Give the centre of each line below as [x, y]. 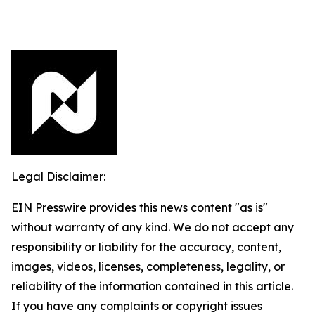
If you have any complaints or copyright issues [137, 306]
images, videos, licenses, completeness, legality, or [148, 266]
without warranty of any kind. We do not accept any [153, 227]
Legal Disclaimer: [58, 176]
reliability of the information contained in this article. [152, 286]
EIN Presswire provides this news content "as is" [140, 207]
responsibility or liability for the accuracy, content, [146, 246]
